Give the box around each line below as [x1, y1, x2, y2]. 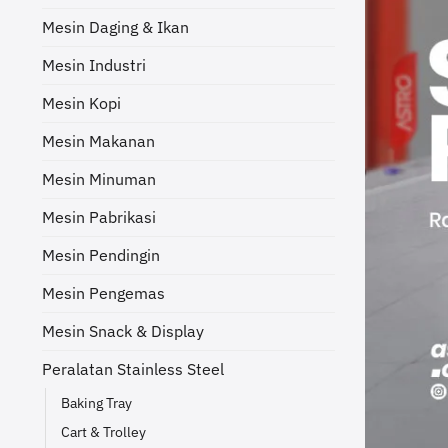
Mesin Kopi [42, 92, 121, 113]
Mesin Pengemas [42, 282, 165, 303]
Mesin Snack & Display [42, 320, 204, 341]
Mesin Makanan [42, 130, 155, 151]
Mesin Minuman [42, 168, 156, 189]
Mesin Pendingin [42, 244, 160, 265]
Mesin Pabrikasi [42, 206, 156, 227]
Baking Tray [61, 392, 132, 412]
